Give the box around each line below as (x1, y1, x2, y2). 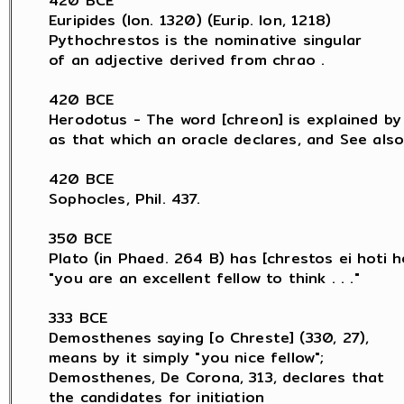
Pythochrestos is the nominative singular (49, 29, 363, 51)
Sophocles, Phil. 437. (49, 188, 200, 210)
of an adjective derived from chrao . (49, 49, 326, 71)
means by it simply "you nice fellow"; (49, 346, 325, 369)
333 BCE (49, 307, 108, 329)
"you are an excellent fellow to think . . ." (49, 267, 360, 289)
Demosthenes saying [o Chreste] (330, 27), (49, 326, 370, 349)
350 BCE (49, 227, 113, 250)
